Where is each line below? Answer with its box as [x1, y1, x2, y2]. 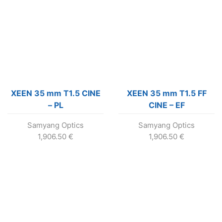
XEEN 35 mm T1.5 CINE [10, 88, 101, 99]
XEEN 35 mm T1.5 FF [126, 88, 207, 99]
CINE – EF [148, 100, 185, 111]
